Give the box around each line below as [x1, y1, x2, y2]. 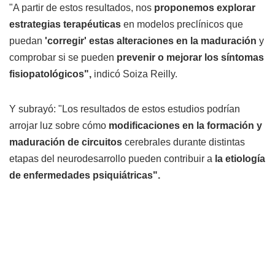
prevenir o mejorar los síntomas [117, 52, 264, 63]
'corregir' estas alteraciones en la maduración [45, 35, 257, 46]
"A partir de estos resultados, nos [9, 2, 154, 13]
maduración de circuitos [9, 136, 122, 147]
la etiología [215, 153, 265, 164]
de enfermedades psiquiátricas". [9, 169, 160, 180]
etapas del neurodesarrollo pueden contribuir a [9, 153, 215, 164]
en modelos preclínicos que [123, 18, 243, 29]
